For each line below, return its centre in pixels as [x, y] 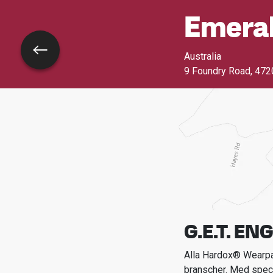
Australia [202, 56]
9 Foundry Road [217, 71]
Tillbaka [38, 56]
